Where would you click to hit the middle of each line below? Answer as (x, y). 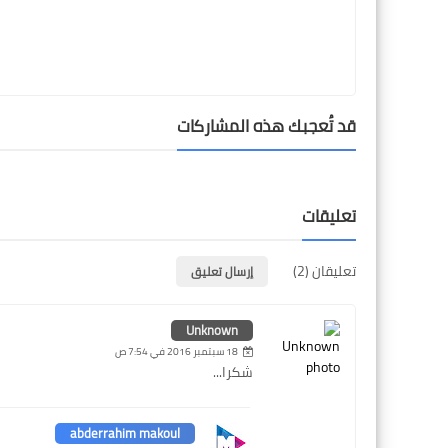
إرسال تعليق (222, 271)
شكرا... (233, 371)
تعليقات (329, 215)
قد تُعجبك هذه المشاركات (266, 125)
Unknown (212, 329)
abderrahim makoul (125, 432)
